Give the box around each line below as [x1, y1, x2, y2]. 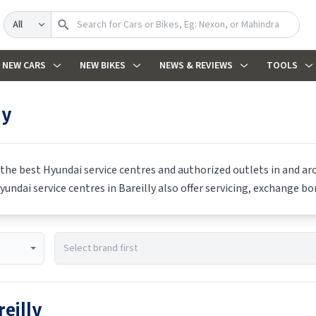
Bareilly [119, 181, 156, 196]
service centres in [31, 181, 119, 196]
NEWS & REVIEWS [159, 59, 233, 73]
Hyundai [43, 162, 82, 178]
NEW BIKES [79, 59, 126, 73]
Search [3, 11, 36, 24]
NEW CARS [1, 59, 46, 73]
